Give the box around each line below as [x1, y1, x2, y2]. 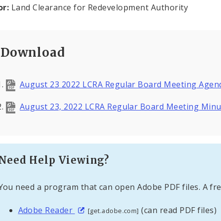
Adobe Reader [18, 204, 75, 216]
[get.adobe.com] [87, 206, 139, 215]
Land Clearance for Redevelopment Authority [9, 1, 188, 13]
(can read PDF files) [139, 204, 217, 216]
